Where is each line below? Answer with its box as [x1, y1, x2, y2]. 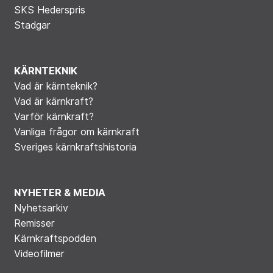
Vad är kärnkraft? [13, 95, 93, 107]
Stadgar [13, 19, 51, 32]
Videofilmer [13, 247, 65, 260]
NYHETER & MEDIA [13, 186, 105, 199]
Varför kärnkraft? [13, 110, 94, 122]
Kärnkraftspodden [13, 232, 96, 244]
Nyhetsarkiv [13, 202, 68, 214]
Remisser [13, 217, 55, 229]
